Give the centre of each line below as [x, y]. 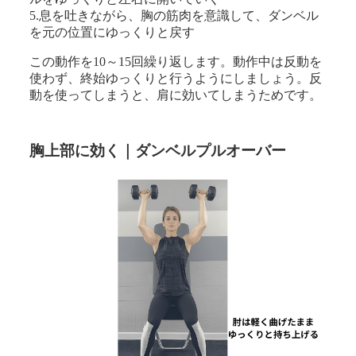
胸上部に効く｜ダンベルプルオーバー [158, 150]
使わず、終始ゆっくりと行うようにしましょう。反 [176, 78]
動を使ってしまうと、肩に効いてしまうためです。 [176, 95]
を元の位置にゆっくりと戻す [112, 32]
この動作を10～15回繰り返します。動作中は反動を [176, 61]
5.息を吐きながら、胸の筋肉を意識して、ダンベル [174, 15]
